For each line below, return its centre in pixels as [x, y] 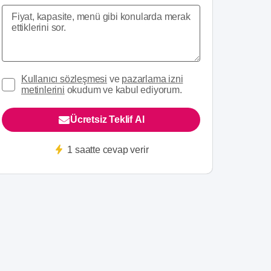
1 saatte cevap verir [108, 150]
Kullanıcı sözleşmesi [64, 79]
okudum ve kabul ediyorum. [123, 90]
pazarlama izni [152, 79]
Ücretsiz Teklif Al [107, 119]
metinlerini [43, 90]
